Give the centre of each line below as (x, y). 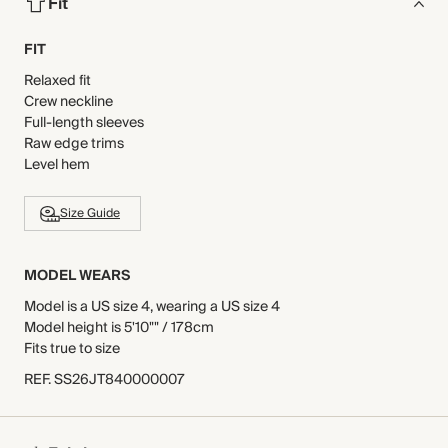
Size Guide (90, 213)
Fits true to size (72, 349)
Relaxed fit (57, 81)
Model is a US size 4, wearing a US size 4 (152, 307)
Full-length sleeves (84, 123)
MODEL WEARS (77, 276)
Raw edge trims (74, 144)
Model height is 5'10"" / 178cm (119, 328)
